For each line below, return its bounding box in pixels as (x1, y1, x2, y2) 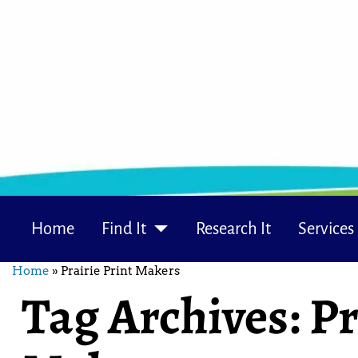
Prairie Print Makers (61, 264, 180, 279)
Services (297, 219, 354, 238)
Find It (101, 219, 147, 238)
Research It (196, 219, 271, 238)
